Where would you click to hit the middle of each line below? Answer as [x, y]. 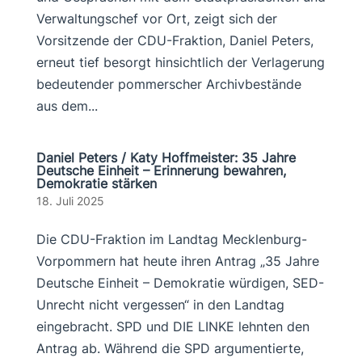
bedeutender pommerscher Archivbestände [168, 84]
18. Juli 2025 [70, 201]
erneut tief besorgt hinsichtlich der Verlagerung [180, 62]
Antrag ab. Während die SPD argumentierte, [170, 348]
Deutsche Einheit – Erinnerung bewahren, [161, 170]
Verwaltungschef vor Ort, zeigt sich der [156, 19]
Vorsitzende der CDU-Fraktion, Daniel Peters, [175, 40]
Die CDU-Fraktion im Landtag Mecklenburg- [171, 239]
